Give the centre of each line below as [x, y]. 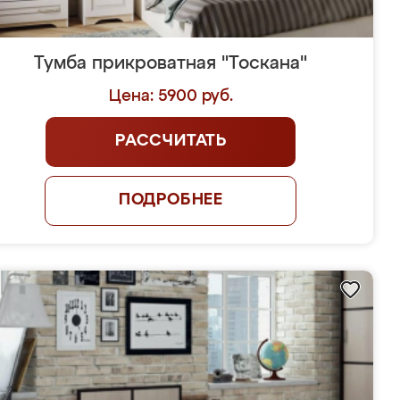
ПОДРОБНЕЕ [171, 200]
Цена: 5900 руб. [171, 96]
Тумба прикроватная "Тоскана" [171, 63]
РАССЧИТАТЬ [171, 141]
